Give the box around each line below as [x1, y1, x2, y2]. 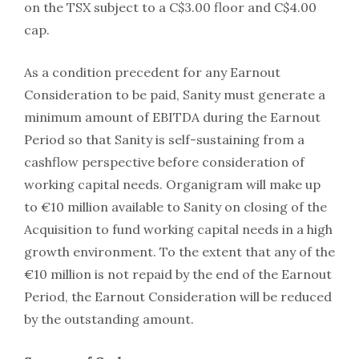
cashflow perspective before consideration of [24, 154, 305, 171]
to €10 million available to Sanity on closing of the [24, 199, 327, 216]
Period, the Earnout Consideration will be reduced [24, 288, 332, 305]
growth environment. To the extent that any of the [24, 244, 335, 260]
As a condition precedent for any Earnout [24, 64, 280, 81]
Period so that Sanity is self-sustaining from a [24, 131, 305, 148]
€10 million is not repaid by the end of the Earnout [24, 266, 332, 283]
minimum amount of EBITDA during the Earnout [24, 109, 321, 126]
